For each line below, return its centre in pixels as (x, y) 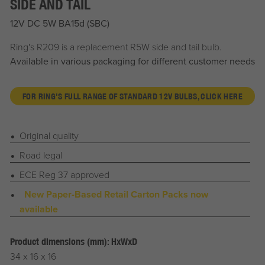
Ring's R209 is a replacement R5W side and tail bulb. (116, 46)
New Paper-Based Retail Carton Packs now (116, 195)
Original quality (49, 136)
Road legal (41, 155)
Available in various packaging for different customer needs (132, 61)
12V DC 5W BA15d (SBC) (59, 23)
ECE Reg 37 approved (64, 175)
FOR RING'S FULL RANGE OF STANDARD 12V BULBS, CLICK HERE (132, 96)
